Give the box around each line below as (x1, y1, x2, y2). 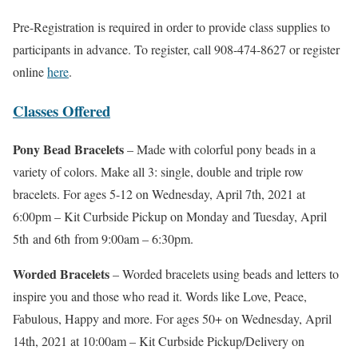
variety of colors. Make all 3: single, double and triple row (13, 163, 304, 181)
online (13, 63, 47, 80)
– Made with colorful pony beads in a (124, 141, 316, 158)
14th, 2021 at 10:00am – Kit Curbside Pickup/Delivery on (13, 332, 304, 350)
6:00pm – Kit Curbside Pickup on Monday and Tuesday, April (13, 208, 327, 225)
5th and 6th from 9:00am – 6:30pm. (13, 230, 193, 248)
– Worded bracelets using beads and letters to (109, 265, 339, 283)
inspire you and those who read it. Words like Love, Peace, (13, 288, 307, 305)
